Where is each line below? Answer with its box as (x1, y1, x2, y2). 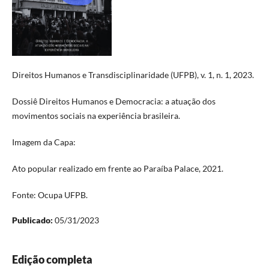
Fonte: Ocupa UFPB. (11, 190, 88, 201)
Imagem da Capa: (11, 137, 76, 147)
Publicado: (11, 215, 55, 226)
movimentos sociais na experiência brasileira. (11, 110, 180, 121)
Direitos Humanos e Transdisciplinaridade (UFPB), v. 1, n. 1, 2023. (11, 69, 254, 80)
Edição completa (11, 253, 92, 267)
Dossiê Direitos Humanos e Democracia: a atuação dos (11, 95, 216, 106)
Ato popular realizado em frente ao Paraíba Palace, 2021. (11, 163, 223, 174)
